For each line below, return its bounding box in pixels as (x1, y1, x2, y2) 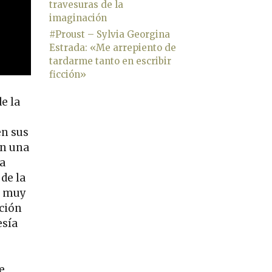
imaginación (49, 12, 107, 24)
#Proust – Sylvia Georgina (49, 28, 170, 40)
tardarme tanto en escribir (49, 55, 171, 67)
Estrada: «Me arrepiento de (49, 41, 176, 53)
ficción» (49, 68, 86, 80)
